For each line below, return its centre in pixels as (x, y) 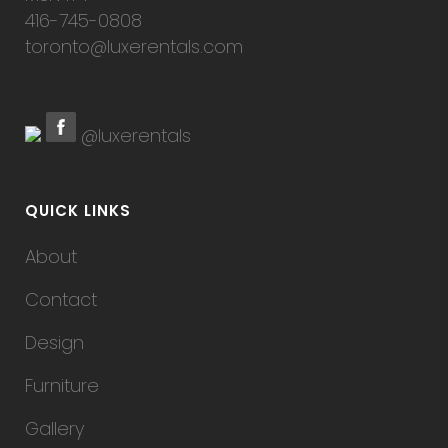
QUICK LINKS (78, 210)
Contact (61, 299)
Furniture (62, 385)
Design (54, 342)
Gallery (54, 428)
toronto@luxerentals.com (134, 46)
